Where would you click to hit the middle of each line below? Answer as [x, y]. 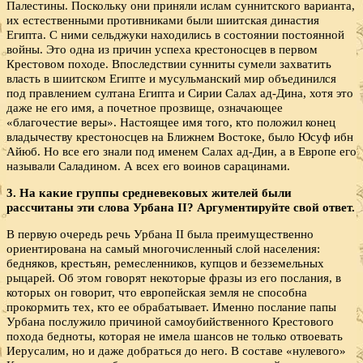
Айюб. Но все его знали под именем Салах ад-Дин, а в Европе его [181, 151]
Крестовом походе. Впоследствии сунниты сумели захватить [169, 63]
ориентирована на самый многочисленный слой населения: [163, 248]
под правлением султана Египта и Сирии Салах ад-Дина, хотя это [180, 92]
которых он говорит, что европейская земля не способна [157, 292]
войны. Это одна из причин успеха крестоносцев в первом [162, 49]
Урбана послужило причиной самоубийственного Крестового [170, 321]
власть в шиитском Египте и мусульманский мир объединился [171, 78]
